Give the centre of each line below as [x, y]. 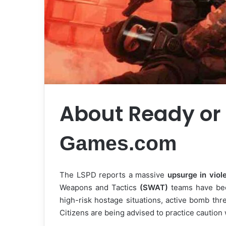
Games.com [118, 144]
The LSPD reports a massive [114, 175]
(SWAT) [154, 187]
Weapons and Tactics [100, 187]
